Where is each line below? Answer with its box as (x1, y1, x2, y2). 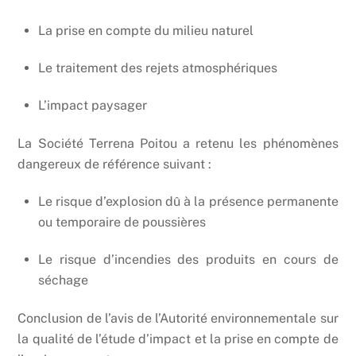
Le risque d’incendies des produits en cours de (38, 252, 339, 268)
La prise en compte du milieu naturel (38, 23, 253, 39)
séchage (38, 273, 88, 288)
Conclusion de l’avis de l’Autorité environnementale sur (17, 311, 339, 327)
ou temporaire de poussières (38, 215, 206, 230)
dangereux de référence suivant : (17, 157, 212, 172)
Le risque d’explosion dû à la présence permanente (38, 194, 339, 210)
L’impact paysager (38, 98, 147, 114)
